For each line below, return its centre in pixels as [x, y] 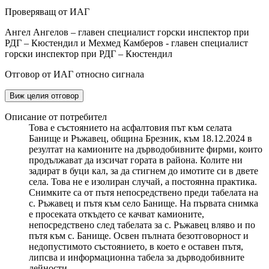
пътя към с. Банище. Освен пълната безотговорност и [139, 236]
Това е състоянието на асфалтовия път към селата [130, 128]
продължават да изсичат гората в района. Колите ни [136, 160]
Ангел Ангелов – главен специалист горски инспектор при [127, 32]
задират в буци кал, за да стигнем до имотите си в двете [144, 171]
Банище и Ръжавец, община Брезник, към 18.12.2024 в [141, 139]
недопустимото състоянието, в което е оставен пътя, [136, 247]
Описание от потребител [56, 117]
